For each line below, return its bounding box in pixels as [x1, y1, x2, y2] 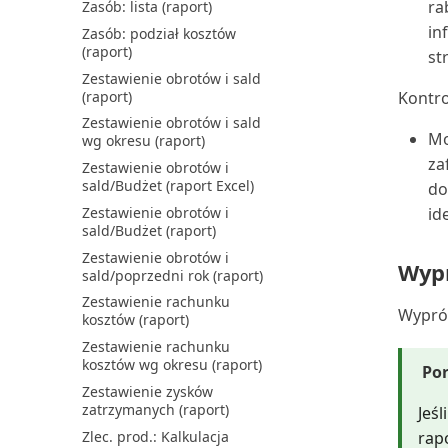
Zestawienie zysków [81, 381, 213, 401]
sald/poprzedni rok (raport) [81, 265, 263, 285]
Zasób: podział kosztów [81, 23, 236, 43]
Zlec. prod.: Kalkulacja [81, 426, 229, 446]
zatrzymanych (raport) [81, 399, 229, 419]
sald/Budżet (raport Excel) [81, 176, 254, 195]
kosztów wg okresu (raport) [81, 355, 262, 374]
